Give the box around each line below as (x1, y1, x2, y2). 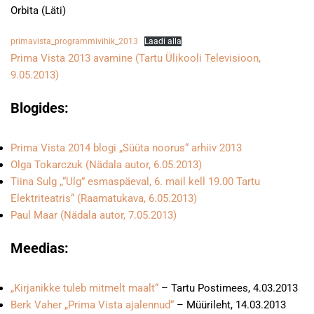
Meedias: (11, 240, 69, 257)
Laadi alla (144, 36, 182, 46)
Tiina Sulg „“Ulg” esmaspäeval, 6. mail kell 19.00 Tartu (11, 175, 260, 188)
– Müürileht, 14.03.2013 (174, 299, 286, 311)
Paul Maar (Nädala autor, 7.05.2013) (11, 209, 177, 221)
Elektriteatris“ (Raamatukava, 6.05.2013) (11, 192, 197, 205)
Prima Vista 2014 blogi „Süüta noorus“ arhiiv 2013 (11, 142, 242, 154)
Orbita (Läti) (11, 4, 66, 17)
